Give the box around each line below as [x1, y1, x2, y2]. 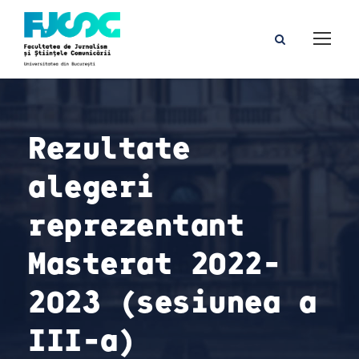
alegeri [28, 165, 155, 204]
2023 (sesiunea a [28, 280, 317, 320]
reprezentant [28, 204, 244, 243]
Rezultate [28, 127, 191, 166]
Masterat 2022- [28, 242, 280, 281]
